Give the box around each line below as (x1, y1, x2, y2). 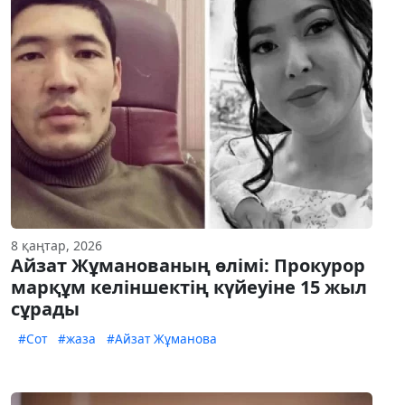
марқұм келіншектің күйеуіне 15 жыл (11, 275, 367, 300)
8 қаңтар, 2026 (11, 237, 102, 255)
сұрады (11, 297, 80, 322)
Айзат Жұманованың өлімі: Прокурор (11, 253, 365, 278)
